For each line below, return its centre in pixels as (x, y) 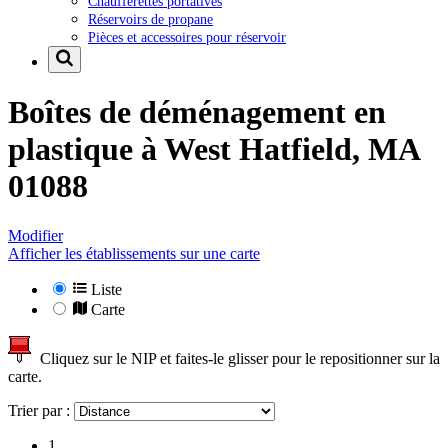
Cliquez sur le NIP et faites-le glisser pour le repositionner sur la (236, 358)
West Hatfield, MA (291, 149)
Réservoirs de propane (150, 18)
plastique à (86, 149)
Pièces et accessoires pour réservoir (187, 36)
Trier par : (41, 410)
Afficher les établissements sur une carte (134, 253)
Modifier (35, 235)
